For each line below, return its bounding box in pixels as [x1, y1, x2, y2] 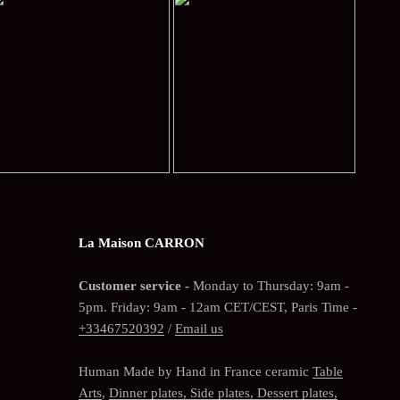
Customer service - [78, 279, 189, 294]
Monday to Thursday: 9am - [188, 279, 349, 294]
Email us [174, 321, 223, 337]
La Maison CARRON [78, 236, 204, 251]
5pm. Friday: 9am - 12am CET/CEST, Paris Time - [78, 300, 357, 315]
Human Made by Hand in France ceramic [78, 364, 312, 379]
